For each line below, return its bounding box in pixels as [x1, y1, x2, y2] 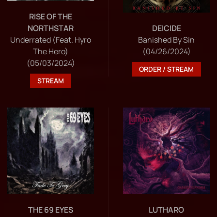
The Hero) [33, 46, 68, 57]
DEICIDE [152, 22, 181, 33]
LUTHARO [149, 204, 184, 215]
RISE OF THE [29, 11, 72, 22]
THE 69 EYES [28, 204, 73, 215]
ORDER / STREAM [139, 64, 194, 74]
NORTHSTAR [28, 22, 74, 33]
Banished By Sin [138, 34, 195, 45]
